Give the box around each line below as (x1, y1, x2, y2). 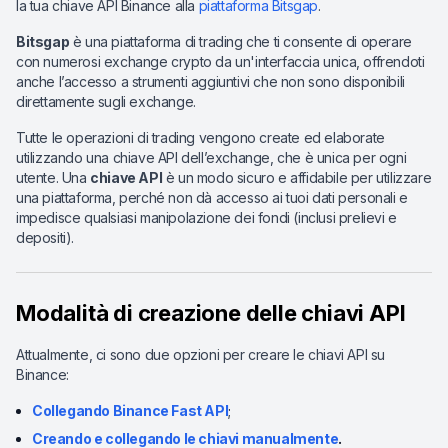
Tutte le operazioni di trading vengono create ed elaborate (16, 129, 385, 146)
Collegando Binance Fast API (32, 402, 229, 419)
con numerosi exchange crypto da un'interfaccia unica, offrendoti (16, 53, 425, 70)
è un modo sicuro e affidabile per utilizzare (162, 169, 432, 186)
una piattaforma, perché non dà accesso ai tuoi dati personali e (16, 189, 408, 206)
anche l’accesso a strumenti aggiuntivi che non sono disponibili (16, 73, 405, 90)
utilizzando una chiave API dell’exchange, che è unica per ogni (16, 149, 407, 166)
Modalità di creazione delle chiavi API (16, 300, 406, 326)
